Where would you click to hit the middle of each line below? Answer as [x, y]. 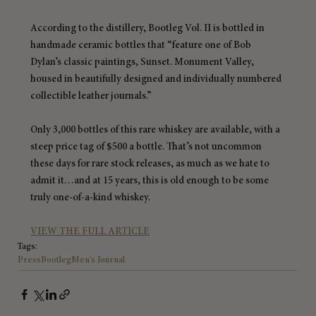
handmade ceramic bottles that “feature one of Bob [142, 45]
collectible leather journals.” [91, 96]
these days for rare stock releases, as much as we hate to [151, 164]
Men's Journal [98, 261]
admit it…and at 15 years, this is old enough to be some [151, 181]
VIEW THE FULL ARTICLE [90, 232]
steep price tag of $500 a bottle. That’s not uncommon [147, 147]
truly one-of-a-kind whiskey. [90, 198]
